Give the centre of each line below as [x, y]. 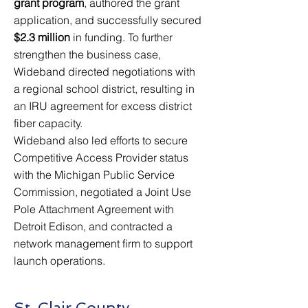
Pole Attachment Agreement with [94, 209]
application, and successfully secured [108, 20]
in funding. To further [121, 37]
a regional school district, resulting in [104, 89]
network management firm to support [103, 243]
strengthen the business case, [87, 54]
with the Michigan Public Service [94, 175]
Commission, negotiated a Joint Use [102, 192]
